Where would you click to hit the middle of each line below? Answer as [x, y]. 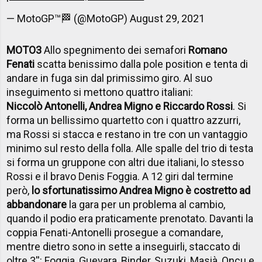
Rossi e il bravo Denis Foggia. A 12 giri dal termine [120, 177]
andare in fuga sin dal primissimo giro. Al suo [110, 78]
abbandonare [37, 205]
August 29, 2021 [168, 19]
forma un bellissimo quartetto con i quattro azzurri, [124, 120]
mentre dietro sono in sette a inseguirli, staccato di [124, 247]
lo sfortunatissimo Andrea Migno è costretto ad [141, 191]
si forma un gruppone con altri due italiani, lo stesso [125, 163]
